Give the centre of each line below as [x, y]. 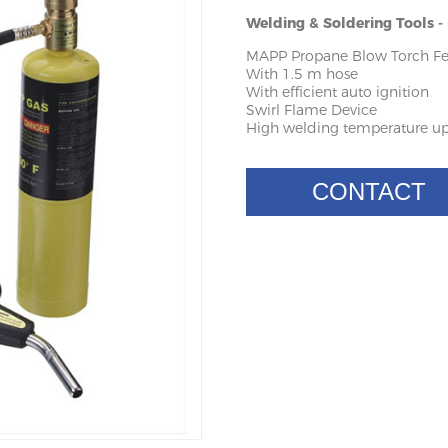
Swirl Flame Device [311, 110]
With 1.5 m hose [301, 74]
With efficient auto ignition [337, 92]
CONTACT [369, 192]
